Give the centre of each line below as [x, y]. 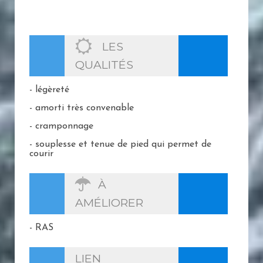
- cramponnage [61, 126]
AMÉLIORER [109, 202]
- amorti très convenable [82, 108]
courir [41, 154]
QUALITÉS [104, 64]
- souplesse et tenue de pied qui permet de [120, 144]
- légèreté [49, 90]
